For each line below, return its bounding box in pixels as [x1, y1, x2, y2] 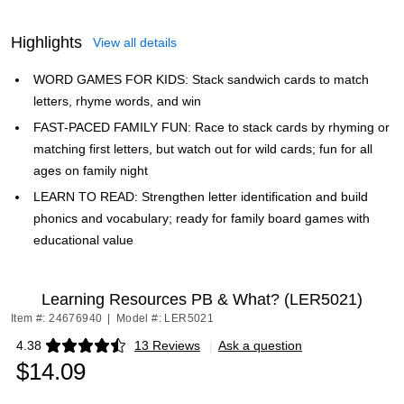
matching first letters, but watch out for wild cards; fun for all [33, 142, 372, 156]
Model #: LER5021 [115, 312, 215, 325]
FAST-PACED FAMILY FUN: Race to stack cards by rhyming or [33, 120, 390, 134]
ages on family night [33, 163, 148, 178]
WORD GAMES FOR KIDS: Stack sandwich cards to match [33, 72, 369, 87]
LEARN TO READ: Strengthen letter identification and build [33, 189, 368, 204]
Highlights [11, 33, 82, 51]
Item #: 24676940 [11, 312, 103, 325]
